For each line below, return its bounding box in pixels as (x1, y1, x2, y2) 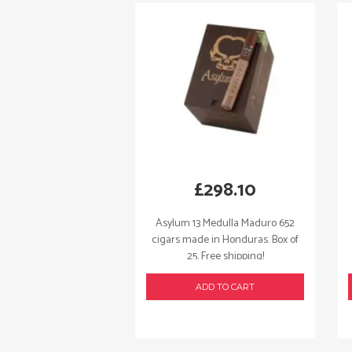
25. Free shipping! (186, 247, 264, 266)
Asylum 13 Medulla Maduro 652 (156, 214, 295, 233)
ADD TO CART (196, 281, 255, 292)
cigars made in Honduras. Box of (152, 230, 299, 249)
